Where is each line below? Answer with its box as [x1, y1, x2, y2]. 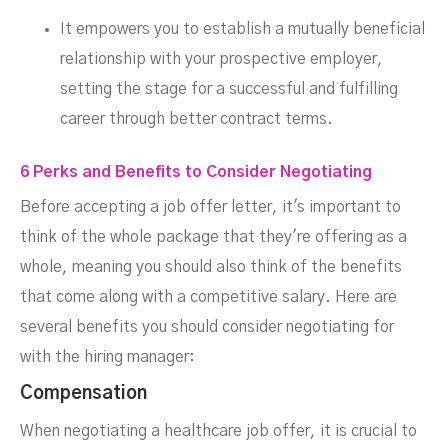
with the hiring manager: [20, 349, 195, 365]
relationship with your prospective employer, [60, 51, 383, 67]
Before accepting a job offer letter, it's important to [20, 199, 401, 215]
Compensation [20, 385, 147, 403]
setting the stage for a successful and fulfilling [60, 81, 398, 97]
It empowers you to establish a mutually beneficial [60, 21, 425, 37]
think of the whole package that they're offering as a [20, 229, 407, 245]
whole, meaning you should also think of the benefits [20, 259, 402, 275]
